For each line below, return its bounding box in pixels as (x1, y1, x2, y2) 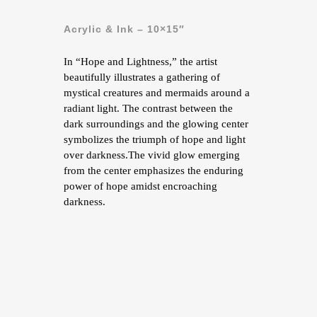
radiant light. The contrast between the (64, 102, 233, 114)
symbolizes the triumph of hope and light (64, 133, 246, 145)
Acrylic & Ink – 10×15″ (64, 23, 185, 35)
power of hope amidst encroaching (64, 180, 217, 192)
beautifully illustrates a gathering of (64, 71, 220, 83)
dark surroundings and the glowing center (64, 117, 248, 129)
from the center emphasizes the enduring (64, 164, 243, 176)
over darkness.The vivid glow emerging (64, 149, 240, 161)
